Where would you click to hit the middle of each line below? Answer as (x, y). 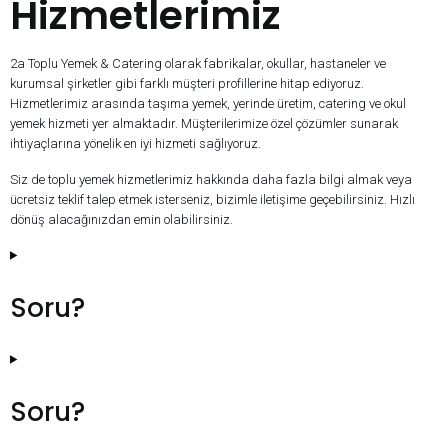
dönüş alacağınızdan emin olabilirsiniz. (121, 219)
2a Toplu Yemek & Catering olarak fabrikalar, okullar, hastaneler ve (198, 63)
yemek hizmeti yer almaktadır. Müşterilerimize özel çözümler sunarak (204, 123)
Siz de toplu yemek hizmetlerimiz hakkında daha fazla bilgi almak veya (211, 179)
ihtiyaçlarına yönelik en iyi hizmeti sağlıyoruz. (135, 143)
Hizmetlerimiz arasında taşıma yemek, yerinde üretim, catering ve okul (208, 103)
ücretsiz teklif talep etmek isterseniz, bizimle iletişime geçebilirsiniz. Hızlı (212, 199)
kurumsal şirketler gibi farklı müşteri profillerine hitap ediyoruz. (187, 83)
